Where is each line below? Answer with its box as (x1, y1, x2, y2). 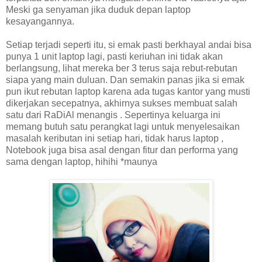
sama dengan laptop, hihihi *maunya (6, 156, 157, 167)
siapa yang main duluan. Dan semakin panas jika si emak (6, 74, 244, 85)
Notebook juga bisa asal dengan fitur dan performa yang (6, 144, 238, 155)
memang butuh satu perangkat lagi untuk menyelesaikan (6, 121, 240, 132)
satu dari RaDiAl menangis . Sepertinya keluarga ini (6, 109, 220, 120)
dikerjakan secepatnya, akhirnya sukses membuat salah (6, 98, 237, 108)
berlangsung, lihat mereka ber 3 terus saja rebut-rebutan (6, 63, 237, 73)
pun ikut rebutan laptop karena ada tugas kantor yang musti (6, 86, 250, 96)
